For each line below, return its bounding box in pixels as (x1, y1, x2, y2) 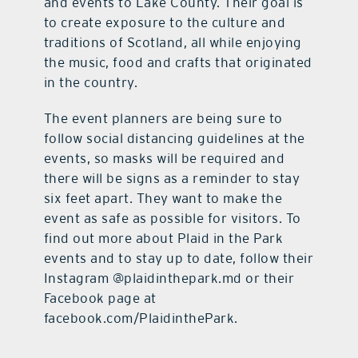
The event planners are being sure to (43, 110, 283, 127)
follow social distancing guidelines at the (43, 130, 305, 147)
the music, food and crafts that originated (43, 54, 312, 71)
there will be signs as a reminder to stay (43, 170, 300, 187)
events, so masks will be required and (43, 150, 285, 167)
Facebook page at (43, 290, 157, 307)
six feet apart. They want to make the (43, 190, 283, 207)
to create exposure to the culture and (43, 14, 286, 31)
